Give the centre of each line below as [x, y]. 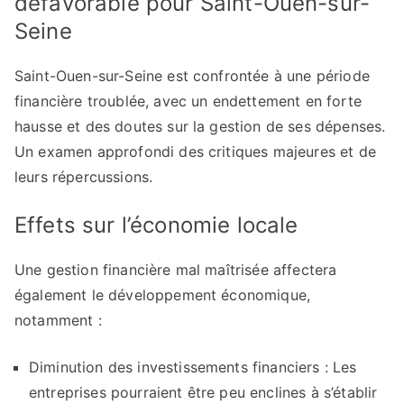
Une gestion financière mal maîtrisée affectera [176, 270]
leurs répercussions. [84, 177]
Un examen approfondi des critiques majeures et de [195, 151]
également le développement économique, [163, 295]
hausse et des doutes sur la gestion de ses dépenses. [200, 126]
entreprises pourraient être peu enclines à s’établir [203, 392]
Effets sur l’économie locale [156, 225]
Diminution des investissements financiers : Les [193, 367]
